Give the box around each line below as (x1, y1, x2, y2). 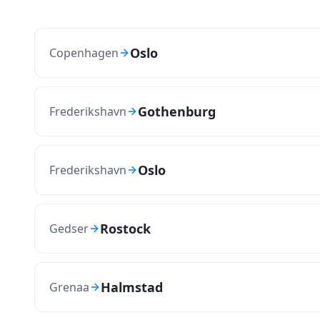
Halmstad (101, 279, 163, 296)
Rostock (100, 220, 151, 237)
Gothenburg (138, 103, 216, 120)
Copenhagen (49, 44, 119, 61)
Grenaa (49, 279, 89, 295)
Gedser (49, 220, 89, 236)
